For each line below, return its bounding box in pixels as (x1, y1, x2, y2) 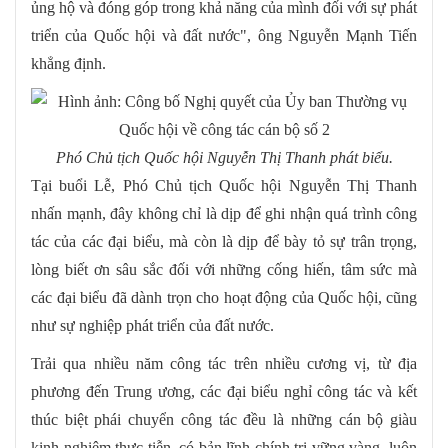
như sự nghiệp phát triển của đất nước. (31, 317, 274, 335)
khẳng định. (31, 55, 106, 73)
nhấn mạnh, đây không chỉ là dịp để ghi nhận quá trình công (31, 205, 417, 223)
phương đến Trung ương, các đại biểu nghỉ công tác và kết (31, 383, 417, 401)
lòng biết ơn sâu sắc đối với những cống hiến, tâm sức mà (31, 261, 417, 279)
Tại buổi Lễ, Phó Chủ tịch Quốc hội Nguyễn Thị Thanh (31, 177, 417, 195)
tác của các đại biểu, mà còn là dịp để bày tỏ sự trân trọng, (31, 233, 417, 251)
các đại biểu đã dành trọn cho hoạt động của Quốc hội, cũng (31, 289, 417, 307)
